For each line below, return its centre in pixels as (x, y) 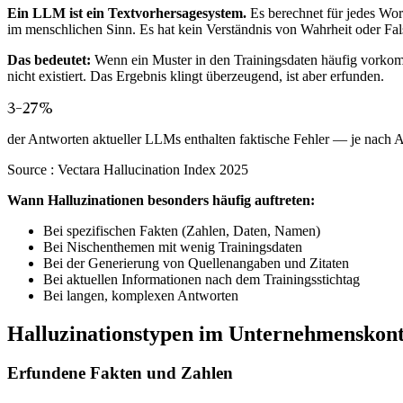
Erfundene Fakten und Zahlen (120, 373)
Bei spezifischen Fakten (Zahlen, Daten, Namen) (182, 230)
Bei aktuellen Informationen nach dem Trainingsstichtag (201, 279)
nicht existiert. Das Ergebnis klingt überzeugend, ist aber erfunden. (196, 76)
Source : (32, 169)
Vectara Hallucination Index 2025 (153, 169)
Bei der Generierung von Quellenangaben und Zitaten (196, 263)
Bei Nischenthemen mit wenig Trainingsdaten (173, 246)
